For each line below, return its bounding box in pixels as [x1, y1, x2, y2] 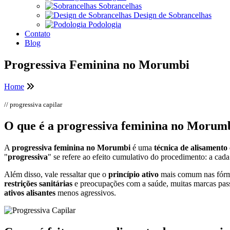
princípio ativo [108, 169, 159, 179]
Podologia [88, 20, 121, 29]
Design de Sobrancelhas [133, 11, 212, 20]
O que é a [4, 119, 57, 132]
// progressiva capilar [4, 100, 62, 108]
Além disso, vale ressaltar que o [4, 169, 108, 179]
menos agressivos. [55, 188, 116, 197]
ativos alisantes [4, 188, 55, 197]
